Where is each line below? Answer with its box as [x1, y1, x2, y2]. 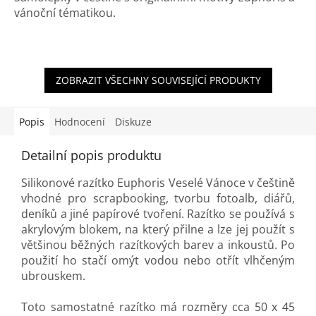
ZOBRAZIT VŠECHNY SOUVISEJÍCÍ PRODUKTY [55, 73, 261, 87]
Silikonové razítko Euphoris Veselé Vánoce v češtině [21, 175, 295, 191]
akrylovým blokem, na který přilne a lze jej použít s [21, 221, 295, 238]
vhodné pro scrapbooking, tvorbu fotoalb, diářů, [21, 190, 295, 207]
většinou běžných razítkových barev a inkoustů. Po [21, 237, 295, 253]
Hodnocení [54, 115, 105, 129]
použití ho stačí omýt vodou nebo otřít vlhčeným [21, 253, 295, 269]
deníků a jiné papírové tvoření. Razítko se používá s [21, 206, 295, 222]
